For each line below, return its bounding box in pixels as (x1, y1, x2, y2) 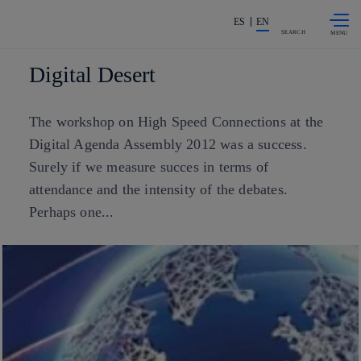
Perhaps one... (29, 204, 114, 220)
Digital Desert (29, 62, 156, 87)
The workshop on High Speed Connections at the (29, 114, 324, 130)
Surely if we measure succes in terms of (29, 159, 269, 175)
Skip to (133, 6, 169, 19)
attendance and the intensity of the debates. (29, 181, 288, 197)
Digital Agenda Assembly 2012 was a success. (29, 136, 307, 152)
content (133, 15, 174, 28)
